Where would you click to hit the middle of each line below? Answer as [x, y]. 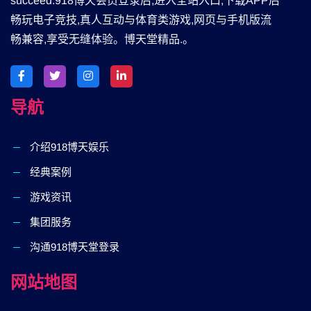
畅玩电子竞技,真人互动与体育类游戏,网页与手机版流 [141, 20]
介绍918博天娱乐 [69, 147]
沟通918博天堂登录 [75, 247]
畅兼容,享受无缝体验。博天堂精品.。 [102, 39]
